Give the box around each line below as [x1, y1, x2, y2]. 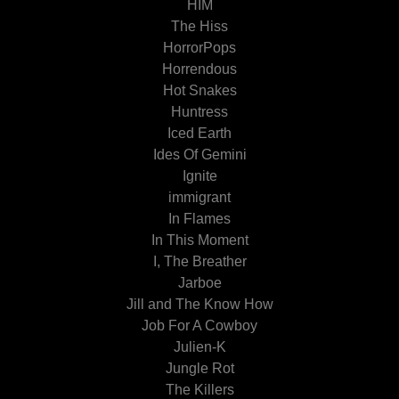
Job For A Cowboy [142, 318, 257, 333]
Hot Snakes [162, 83, 237, 98]
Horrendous [162, 61, 237, 77]
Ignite [182, 168, 217, 183]
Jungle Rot [165, 361, 234, 376]
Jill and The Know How [126, 297, 273, 312]
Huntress [171, 104, 228, 119]
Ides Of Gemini [152, 147, 247, 162]
